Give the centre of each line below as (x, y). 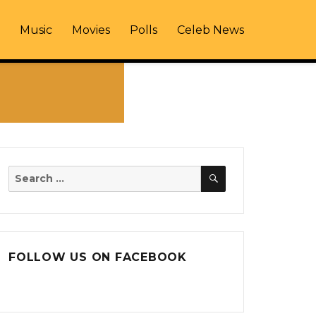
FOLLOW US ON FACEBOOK (98, 257)
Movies (91, 30)
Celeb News (211, 30)
